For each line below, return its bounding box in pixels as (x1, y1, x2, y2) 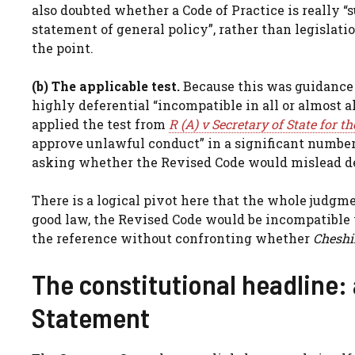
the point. (32, 39, 94, 56)
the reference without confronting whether (32, 229, 313, 246)
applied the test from (32, 115, 169, 132)
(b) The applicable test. (32, 77, 180, 94)
